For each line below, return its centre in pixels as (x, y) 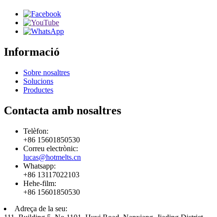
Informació (32, 52)
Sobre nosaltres (46, 73)
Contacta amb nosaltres (62, 110)
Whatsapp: (39, 166)
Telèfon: (36, 131)
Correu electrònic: (51, 148)
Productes (38, 90)
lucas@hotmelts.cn (52, 157)
